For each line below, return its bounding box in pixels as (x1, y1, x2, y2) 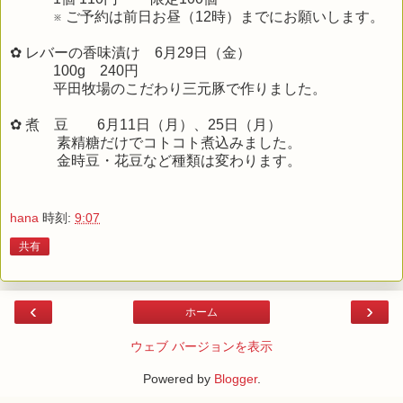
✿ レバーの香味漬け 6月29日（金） (10, 45, 251, 61)
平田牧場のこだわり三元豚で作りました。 (10, 81, 327, 97)
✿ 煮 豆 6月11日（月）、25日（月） (10, 117, 282, 133)
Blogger (213, 371, 257, 386)
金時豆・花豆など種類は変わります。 (10, 153, 301, 169)
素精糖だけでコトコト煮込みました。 (10, 135, 301, 151)
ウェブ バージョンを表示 (130, 338, 273, 354)
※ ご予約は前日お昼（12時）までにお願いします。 (10, 9, 384, 25)
